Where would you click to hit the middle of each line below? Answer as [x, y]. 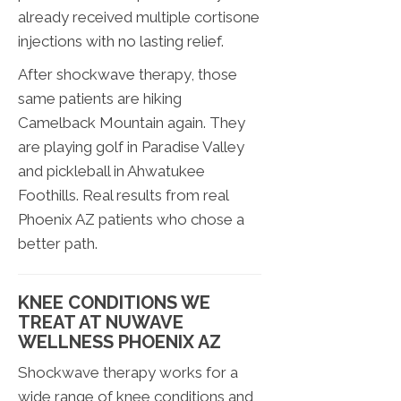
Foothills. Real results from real [123, 196]
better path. [58, 244]
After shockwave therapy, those [128, 75]
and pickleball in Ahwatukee [111, 171]
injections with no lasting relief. [121, 42]
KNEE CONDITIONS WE [114, 303]
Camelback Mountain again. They [132, 123]
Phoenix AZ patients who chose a [131, 220]
